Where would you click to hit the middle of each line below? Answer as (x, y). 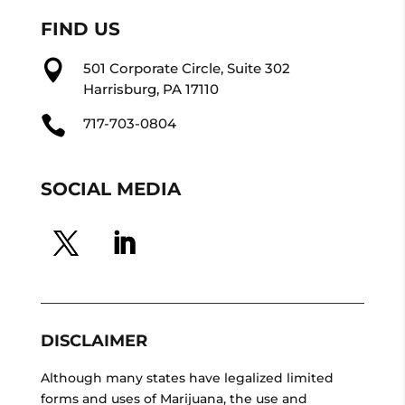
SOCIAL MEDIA (110, 188)
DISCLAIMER (94, 340)
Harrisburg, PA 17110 (151, 89)
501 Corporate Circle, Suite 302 (186, 68)
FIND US (80, 28)
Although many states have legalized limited (187, 377)
